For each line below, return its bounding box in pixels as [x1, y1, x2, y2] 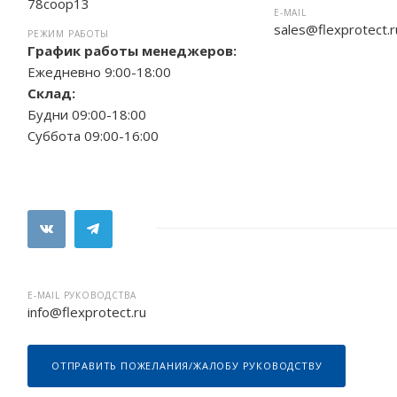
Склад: [27, 84, 75, 102]
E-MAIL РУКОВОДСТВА [27, 288, 136, 301]
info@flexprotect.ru [27, 302, 146, 321]
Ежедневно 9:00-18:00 [27, 63, 171, 81]
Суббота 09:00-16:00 [27, 127, 159, 144]
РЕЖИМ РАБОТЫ [27, 27, 109, 40]
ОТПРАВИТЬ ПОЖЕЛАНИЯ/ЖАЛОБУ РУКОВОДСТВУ [51, 358, 323, 372]
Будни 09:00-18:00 [27, 105, 146, 123]
